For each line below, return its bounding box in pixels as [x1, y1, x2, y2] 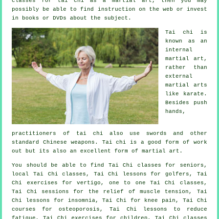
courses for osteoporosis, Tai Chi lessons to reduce [12, 206, 207, 212]
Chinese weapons [43, 139, 95, 145]
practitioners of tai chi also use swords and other [12, 130, 207, 136]
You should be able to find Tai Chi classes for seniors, [12, 162, 207, 168]
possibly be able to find [12, 6, 98, 12]
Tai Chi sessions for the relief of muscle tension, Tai [12, 188, 207, 195]
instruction [97, 6, 135, 12]
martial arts [165, 82, 207, 88]
